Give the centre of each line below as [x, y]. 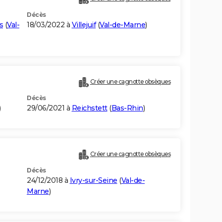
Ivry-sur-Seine [93, 181]
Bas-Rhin [127, 108]
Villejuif [83, 25]
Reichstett [89, 108]
